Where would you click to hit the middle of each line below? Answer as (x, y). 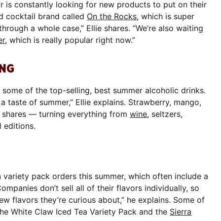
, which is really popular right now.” (70, 40)
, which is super (166, 16)
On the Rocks (112, 16)
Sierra (181, 211)
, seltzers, (165, 114)
